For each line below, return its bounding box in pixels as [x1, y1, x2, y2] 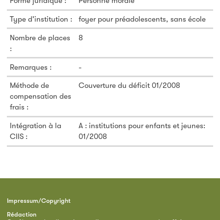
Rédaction [6, 210, 36, 218]
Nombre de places [10, 33, 71, 42]
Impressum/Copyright [6, 196, 71, 204]
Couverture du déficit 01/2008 [79, 81, 181, 90]
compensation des [10, 92, 72, 101]
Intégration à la [10, 121, 62, 131]
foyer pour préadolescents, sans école [79, 15, 206, 24]
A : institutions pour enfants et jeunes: [79, 121, 206, 131]
